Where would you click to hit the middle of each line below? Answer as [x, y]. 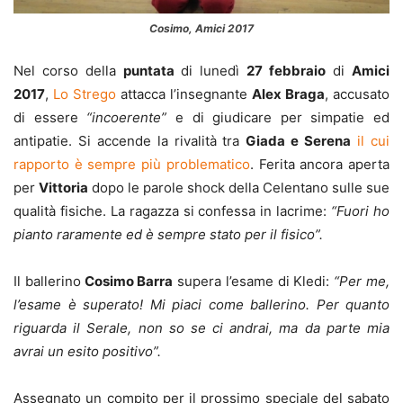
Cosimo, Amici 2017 [201, 28]
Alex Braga [288, 94]
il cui [371, 140]
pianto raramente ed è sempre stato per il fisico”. [168, 234]
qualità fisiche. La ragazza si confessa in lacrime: [173, 210]
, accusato [357, 94]
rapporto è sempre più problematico [132, 164]
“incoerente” [122, 117]
